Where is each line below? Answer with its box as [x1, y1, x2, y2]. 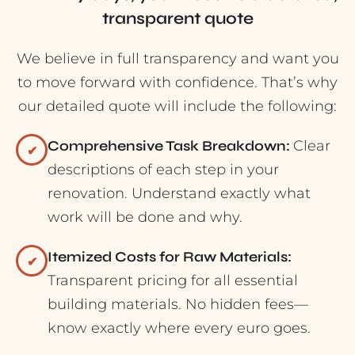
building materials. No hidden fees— [48, 296, 308, 314]
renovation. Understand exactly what [48, 185, 311, 203]
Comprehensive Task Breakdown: [48, 137, 293, 155]
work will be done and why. [48, 208, 242, 227]
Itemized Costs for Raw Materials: [48, 248, 292, 266]
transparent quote [101, 9, 254, 29]
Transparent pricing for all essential [48, 272, 298, 290]
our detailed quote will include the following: [18, 97, 337, 116]
